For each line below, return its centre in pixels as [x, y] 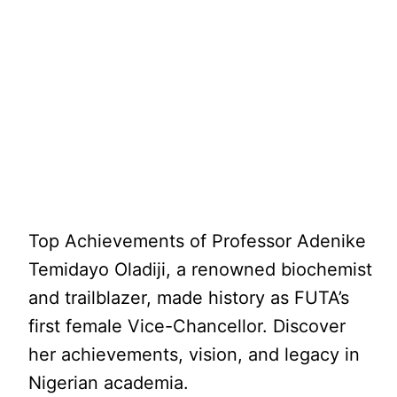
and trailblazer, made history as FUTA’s [189, 298]
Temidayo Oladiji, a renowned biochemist [201, 269]
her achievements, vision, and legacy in [195, 354]
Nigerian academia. [109, 383]
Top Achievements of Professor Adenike [198, 241]
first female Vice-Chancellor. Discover [187, 326]
